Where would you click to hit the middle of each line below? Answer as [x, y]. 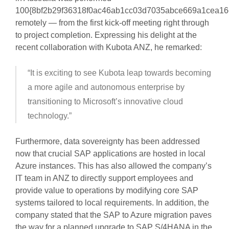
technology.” [49, 116]
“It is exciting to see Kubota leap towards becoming [119, 73]
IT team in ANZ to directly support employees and [104, 178]
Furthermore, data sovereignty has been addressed [107, 142]
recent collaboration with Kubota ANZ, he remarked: [108, 48]
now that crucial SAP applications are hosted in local [110, 154]
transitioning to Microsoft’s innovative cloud [105, 102]
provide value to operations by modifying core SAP [107, 191]
